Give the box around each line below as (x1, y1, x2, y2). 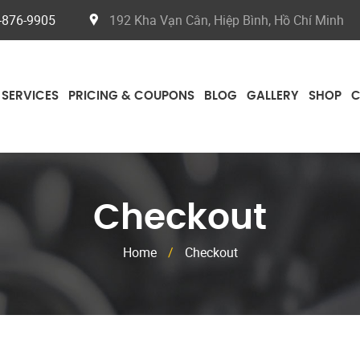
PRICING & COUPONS (68, 90, 194, 103)
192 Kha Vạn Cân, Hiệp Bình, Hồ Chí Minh (109, 11, 345, 29)
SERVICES (2, 90, 59, 103)
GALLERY (247, 90, 299, 103)
